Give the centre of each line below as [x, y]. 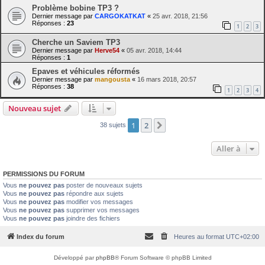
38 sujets [114, 125]
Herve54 [107, 51]
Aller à [229, 149]
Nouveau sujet [35, 109]
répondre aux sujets [94, 194]
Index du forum [41, 236]
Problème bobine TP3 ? [75, 8]
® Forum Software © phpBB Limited [163, 257]
